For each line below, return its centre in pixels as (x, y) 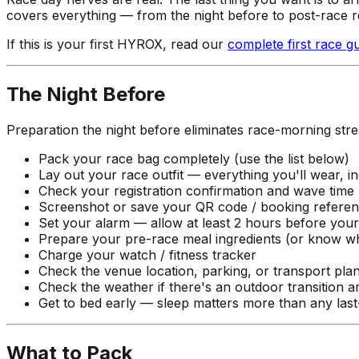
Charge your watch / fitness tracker (147, 254)
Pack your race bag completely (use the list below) (194, 158)
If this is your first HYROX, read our (117, 44)
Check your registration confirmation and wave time (196, 190)
